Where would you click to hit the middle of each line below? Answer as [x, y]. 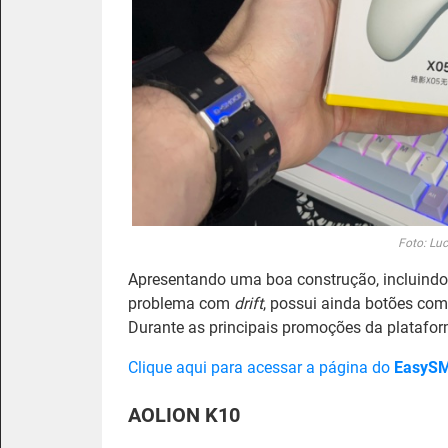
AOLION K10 [184, 414]
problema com [181, 303]
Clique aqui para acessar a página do [261, 367]
